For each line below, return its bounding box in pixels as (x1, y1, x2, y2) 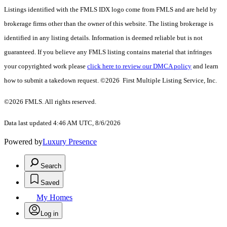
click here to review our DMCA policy (87, 62, 192, 70)
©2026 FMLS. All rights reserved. (4, 98, 98, 106)
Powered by (4, 137, 43, 146)
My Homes (36, 193, 72, 202)
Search (41, 162, 61, 170)
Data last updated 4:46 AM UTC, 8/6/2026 (4, 119, 121, 127)
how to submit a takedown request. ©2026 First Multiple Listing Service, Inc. (4, 77, 217, 85)
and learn (192, 62, 218, 70)
